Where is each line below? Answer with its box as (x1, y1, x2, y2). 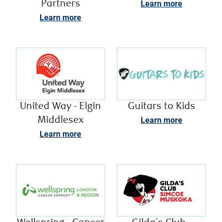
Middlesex (37, 115, 84, 126)
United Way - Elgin (20, 101, 101, 112)
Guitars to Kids (128, 101, 195, 112)
